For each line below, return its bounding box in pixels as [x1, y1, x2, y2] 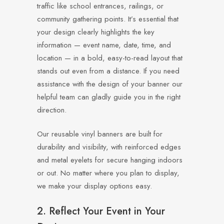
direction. [37, 104, 66, 115]
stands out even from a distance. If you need [37, 65, 179, 76]
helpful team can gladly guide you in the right [37, 91, 180, 102]
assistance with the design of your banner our [37, 78, 182, 89]
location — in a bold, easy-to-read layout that [37, 52, 182, 63]
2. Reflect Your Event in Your [37, 204, 165, 218]
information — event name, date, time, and [37, 39, 171, 50]
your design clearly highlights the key [37, 26, 154, 37]
